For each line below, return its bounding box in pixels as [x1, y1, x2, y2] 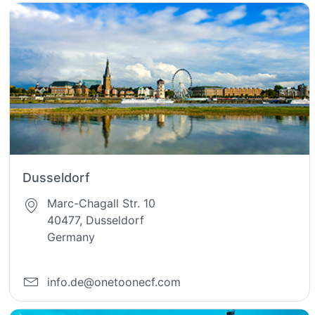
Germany [47, 229, 96, 244]
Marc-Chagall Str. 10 [47, 195, 156, 210]
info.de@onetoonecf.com [47, 275, 181, 290]
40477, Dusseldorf [47, 212, 145, 227]
